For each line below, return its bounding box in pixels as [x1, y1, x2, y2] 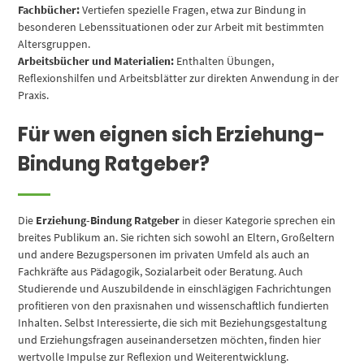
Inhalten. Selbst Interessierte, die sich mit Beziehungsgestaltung [18, 314, 327, 330]
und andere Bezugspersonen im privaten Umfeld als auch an [18, 246, 310, 262]
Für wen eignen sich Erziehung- [18, 121, 326, 149]
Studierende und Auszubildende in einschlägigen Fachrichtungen [18, 280, 332, 296]
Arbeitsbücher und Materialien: [18, 54, 175, 69]
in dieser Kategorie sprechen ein [180, 212, 336, 227]
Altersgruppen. [18, 37, 91, 52]
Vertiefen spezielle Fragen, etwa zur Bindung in [80, 2, 307, 18]
